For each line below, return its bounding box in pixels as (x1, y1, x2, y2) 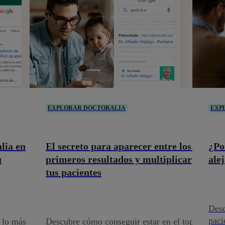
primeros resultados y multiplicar (46, 154, 192, 165)
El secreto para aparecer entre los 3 (46, 141, 199, 152)
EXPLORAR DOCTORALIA (48, 104, 126, 111)
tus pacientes (46, 167, 101, 178)
